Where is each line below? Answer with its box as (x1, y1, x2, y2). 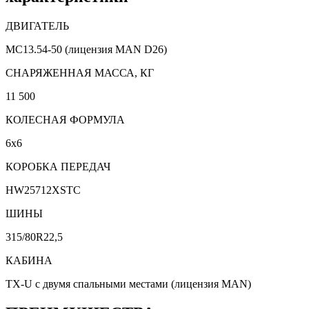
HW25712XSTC (6, 183, 81, 196)
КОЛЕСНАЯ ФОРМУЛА (6, 113, 125, 126)
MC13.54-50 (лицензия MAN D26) (6, 43, 167, 55)
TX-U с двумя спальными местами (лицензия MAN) (6, 277, 251, 290)
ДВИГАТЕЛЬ (6, 19, 69, 32)
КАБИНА (6, 254, 52, 266)
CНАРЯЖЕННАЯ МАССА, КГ (6, 66, 154, 79)
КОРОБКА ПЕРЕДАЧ (6, 160, 110, 172)
